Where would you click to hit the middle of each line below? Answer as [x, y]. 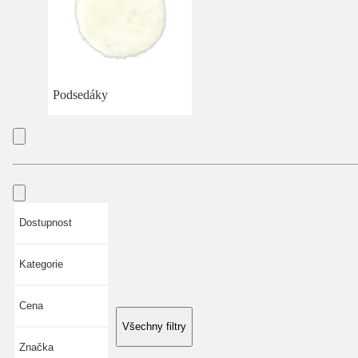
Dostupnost [46, 222]
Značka [36, 347]
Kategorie [41, 264]
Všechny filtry [154, 326]
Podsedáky [80, 94]
